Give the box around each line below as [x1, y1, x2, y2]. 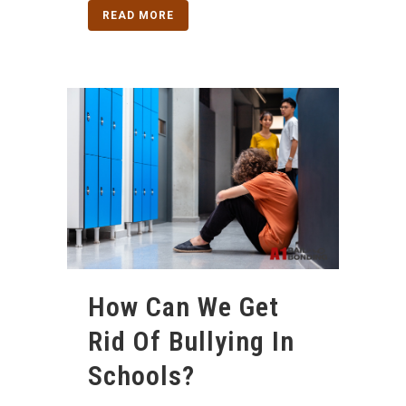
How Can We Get [88, 290, 279, 323]
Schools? [88, 359, 195, 391]
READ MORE [102, 8, 174, 22]
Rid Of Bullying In [88, 324, 295, 357]
